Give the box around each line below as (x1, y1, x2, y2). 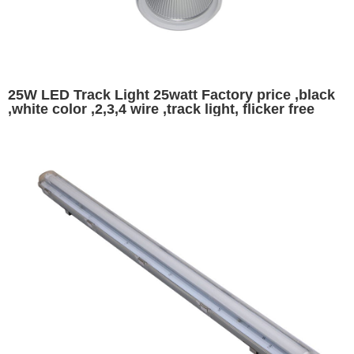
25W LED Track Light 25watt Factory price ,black (8, 86, 335, 103)
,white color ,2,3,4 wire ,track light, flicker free (8, 100, 314, 117)
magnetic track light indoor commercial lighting (8, 115, 329, 131)
